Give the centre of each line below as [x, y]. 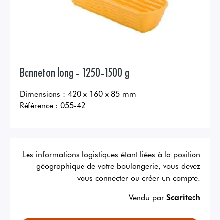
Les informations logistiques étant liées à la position [111, 154]
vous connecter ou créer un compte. [139, 178]
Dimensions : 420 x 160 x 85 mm [78, 94]
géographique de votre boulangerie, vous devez [118, 166]
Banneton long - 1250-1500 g [74, 72]
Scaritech [183, 197]
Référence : [39, 105]
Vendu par [146, 197]
